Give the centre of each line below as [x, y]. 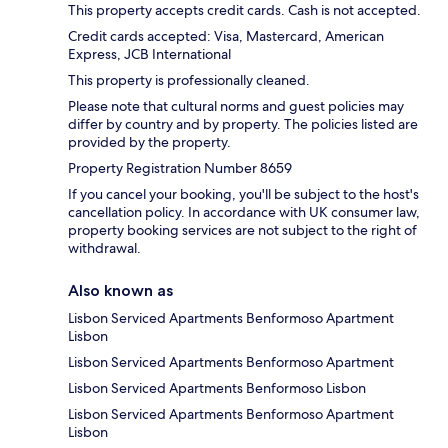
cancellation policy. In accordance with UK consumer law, [244, 212]
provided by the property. [149, 142]
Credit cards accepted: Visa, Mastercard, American [226, 36]
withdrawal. [104, 248]
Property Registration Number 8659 [180, 168]
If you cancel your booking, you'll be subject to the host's [243, 194]
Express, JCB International [149, 54]
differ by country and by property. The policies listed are [243, 124]
